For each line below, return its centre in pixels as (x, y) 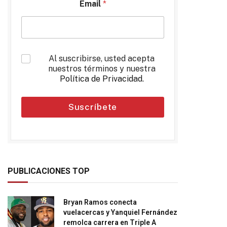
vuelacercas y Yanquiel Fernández (120, 212)
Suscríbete (93, 107)
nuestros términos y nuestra (102, 69)
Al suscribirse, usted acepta (102, 59)
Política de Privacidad (101, 79)
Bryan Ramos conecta (100, 202)
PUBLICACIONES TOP (49, 171)
